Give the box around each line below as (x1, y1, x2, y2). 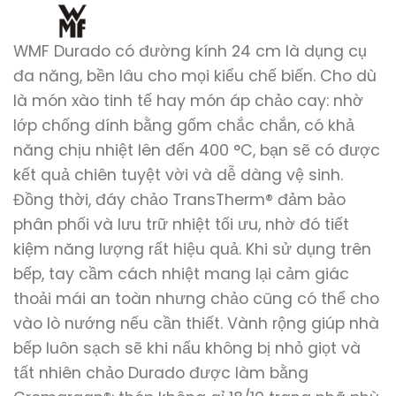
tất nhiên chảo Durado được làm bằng (13, 362, 308, 385)
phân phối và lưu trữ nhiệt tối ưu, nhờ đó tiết (13, 214, 349, 236)
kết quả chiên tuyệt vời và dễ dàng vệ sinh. (13, 164, 343, 187)
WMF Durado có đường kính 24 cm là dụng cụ (13, 41, 367, 63)
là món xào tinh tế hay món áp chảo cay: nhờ (13, 90, 363, 112)
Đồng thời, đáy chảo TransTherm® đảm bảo (13, 189, 346, 211)
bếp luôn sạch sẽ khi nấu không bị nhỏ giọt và (13, 338, 361, 360)
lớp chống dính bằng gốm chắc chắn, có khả (13, 115, 354, 137)
